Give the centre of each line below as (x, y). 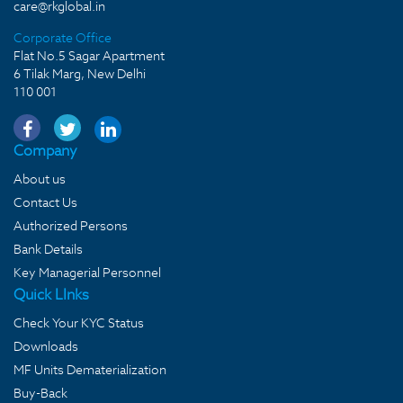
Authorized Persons (71, 226)
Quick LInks (51, 295)
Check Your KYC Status (79, 323)
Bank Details (48, 249)
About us (40, 179)
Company (45, 151)
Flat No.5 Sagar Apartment (89, 56)
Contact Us (45, 202)
